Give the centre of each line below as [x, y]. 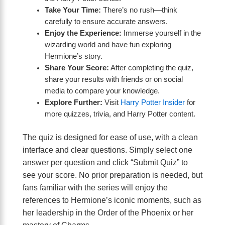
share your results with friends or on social [114, 80]
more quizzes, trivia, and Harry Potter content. [120, 114]
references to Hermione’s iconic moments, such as [112, 200]
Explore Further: [73, 103]
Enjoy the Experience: [83, 33]
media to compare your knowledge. [102, 91]
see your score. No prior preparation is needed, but [113, 175]
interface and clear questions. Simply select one [107, 150]
